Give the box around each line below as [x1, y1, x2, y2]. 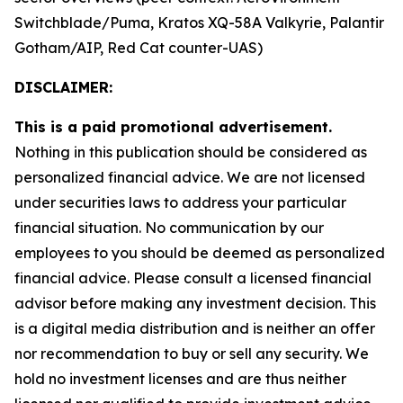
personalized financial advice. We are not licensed [14, 168, 365, 186]
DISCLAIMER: [14, 78, 112, 96]
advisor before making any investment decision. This [14, 294, 376, 312]
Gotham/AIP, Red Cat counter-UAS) [14, 39, 263, 57]
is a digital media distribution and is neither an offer [14, 319, 375, 337]
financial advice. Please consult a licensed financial [14, 269, 372, 287]
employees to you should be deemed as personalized [14, 244, 385, 262]
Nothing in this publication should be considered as [14, 143, 367, 161]
